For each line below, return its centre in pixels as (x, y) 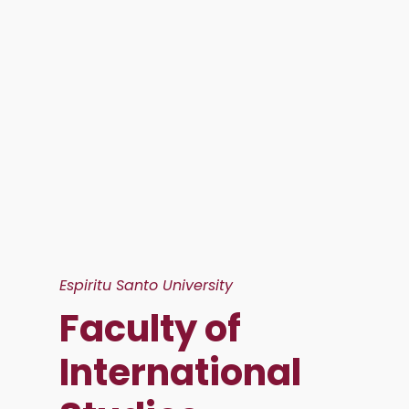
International (180, 372)
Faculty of (150, 328)
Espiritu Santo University (146, 285)
